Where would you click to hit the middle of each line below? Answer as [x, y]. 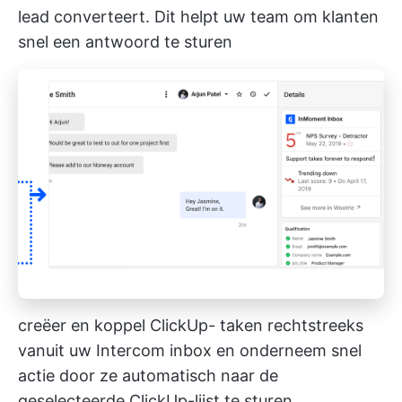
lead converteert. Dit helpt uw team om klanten [198, 17]
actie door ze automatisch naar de [148, 375]
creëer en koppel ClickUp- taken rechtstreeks [191, 325]
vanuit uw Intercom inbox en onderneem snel [190, 350]
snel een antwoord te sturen [125, 42]
